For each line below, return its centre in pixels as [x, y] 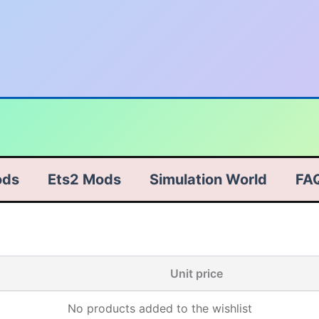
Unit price [197, 273]
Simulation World [208, 179]
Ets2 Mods [84, 179]
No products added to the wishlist [159, 308]
